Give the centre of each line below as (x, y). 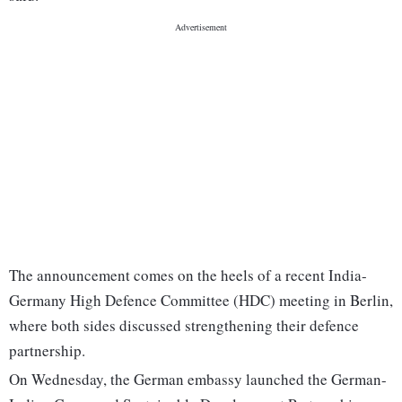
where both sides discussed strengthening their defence (184, 326)
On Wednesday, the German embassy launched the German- (198, 380)
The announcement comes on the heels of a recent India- (188, 275)
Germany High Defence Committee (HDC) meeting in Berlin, (201, 301)
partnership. (47, 351)
